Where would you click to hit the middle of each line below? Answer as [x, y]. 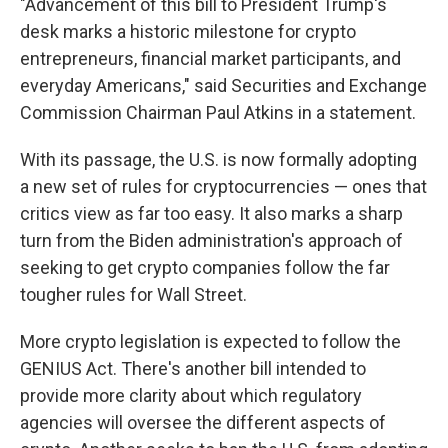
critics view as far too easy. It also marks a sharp [211, 213]
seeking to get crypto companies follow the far [205, 267]
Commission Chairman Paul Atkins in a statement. [218, 112]
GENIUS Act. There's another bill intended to [193, 368]
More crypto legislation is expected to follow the [210, 341]
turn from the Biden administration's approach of [211, 240]
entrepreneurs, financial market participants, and [210, 58]
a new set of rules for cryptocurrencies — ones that [223, 186]
